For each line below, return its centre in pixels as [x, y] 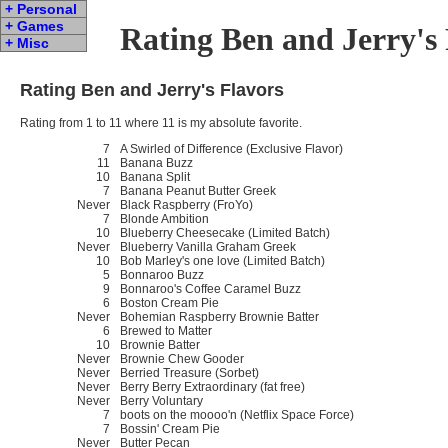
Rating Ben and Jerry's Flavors [152, 89]
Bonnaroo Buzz [162, 274]
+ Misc [27, 43]
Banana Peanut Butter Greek [198, 190]
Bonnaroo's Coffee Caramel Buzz [210, 288]
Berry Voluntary [161, 400]
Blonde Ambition [164, 218]
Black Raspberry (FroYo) [186, 204]
